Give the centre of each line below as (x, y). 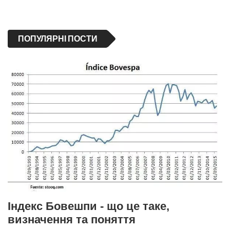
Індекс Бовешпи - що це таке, (89, 206)
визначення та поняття (72, 219)
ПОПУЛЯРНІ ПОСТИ (58, 39)
